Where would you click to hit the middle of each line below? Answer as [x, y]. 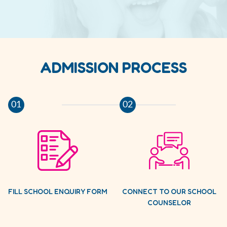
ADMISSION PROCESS [113, 67]
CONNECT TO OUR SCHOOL [169, 191]
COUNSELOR [169, 202]
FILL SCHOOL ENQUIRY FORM [58, 191]
